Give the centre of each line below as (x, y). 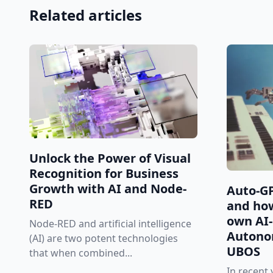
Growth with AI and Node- (108, 189)
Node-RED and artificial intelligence (110, 224)
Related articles (86, 15)
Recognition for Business (104, 174)
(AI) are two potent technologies (104, 239)
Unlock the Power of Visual (110, 158)
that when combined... (81, 253)
